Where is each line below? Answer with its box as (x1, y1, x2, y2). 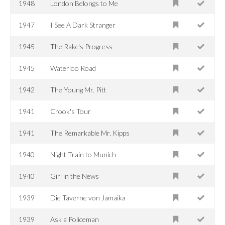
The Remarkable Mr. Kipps (50, 128, 130, 137)
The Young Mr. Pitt (50, 85, 107, 94)
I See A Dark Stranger (50, 20, 116, 29)
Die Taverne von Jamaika (50, 193, 126, 202)
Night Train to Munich (50, 150, 117, 159)
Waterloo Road (50, 63, 96, 72)
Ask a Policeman (50, 214, 99, 223)
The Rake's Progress (50, 42, 113, 51)
